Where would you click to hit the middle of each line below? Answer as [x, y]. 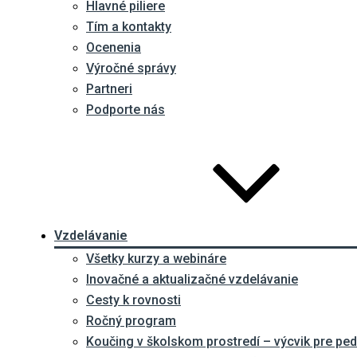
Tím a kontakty [129, 27]
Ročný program [131, 321]
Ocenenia [114, 47]
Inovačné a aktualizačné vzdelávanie [192, 279]
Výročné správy [131, 68]
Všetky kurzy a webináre [156, 259]
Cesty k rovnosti [133, 300]
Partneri [109, 89]
